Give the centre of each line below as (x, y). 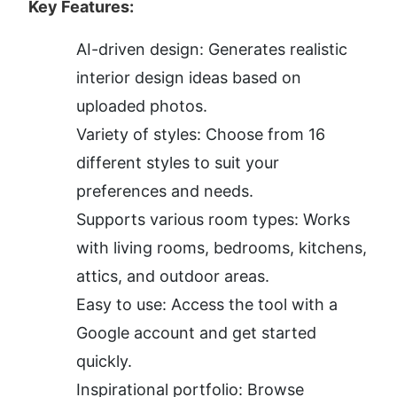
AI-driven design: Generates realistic (212, 50)
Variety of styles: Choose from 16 (201, 135)
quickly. (104, 362)
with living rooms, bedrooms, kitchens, (222, 248)
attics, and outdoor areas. (173, 276)
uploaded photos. (142, 106)
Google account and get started (196, 333)
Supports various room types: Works (213, 220)
